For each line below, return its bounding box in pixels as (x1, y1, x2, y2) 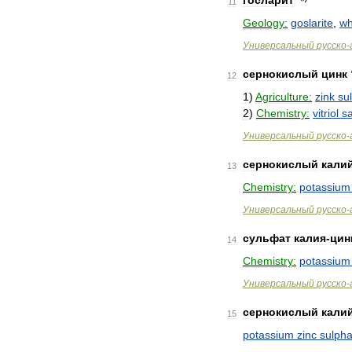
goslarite (291, 16, 333, 29)
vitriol (313, 107, 339, 119)
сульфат (243, 232, 291, 244)
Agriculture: (255, 90, 312, 103)
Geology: (243, 16, 288, 29)
